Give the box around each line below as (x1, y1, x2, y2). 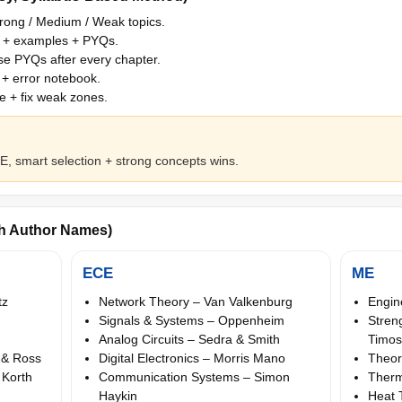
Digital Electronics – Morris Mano (99, 350, 285, 365)
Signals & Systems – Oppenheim (99, 312, 284, 328)
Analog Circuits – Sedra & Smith (99, 331, 280, 346)
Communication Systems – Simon (99, 369, 290, 384)
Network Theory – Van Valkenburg (99, 293, 293, 309)
